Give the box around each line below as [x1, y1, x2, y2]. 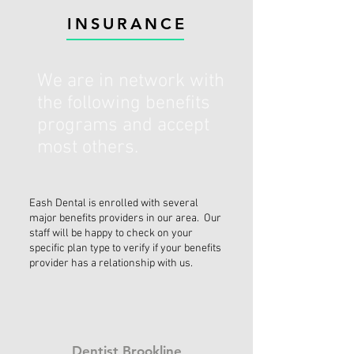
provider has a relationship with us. [29, 257, 193, 270]
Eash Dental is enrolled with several [29, 197, 198, 210]
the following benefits [37, 92, 210, 115]
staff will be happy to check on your [29, 227, 193, 240]
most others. [37, 137, 138, 159]
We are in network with [37, 70, 224, 92]
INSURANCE [66, 14, 187, 33]
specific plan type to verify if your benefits [29, 242, 221, 255]
